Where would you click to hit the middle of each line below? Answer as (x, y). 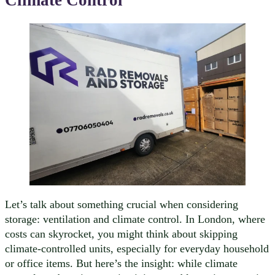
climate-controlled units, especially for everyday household (137, 248)
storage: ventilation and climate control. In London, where (135, 219)
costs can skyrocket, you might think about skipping (121, 234)
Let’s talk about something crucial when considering (122, 204)
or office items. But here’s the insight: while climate (121, 263)
